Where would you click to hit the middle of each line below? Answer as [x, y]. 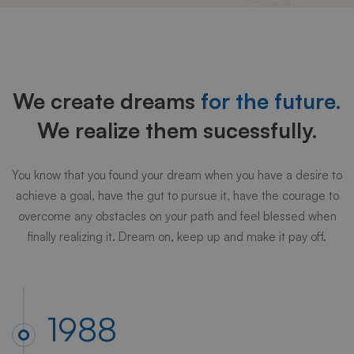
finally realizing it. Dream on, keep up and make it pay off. [177, 236]
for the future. [271, 100]
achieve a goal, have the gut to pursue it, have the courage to [177, 195]
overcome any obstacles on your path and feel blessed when [177, 216]
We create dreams [107, 100]
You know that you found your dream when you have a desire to [177, 175]
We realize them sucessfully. [177, 130]
